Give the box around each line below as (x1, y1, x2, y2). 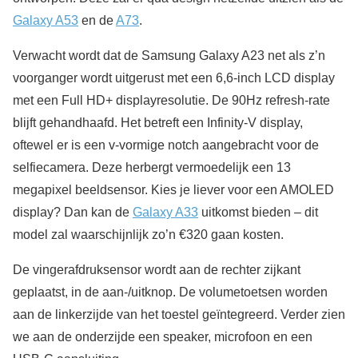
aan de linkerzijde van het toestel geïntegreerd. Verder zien (13, 307, 345, 321)
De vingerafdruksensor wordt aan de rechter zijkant (13, 262, 300, 276)
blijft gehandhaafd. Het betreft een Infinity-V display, (13, 115, 303, 129)
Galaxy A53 (13, 13, 78, 27)
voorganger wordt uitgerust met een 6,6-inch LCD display (13, 70, 335, 85)
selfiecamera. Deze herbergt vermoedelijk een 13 (13, 160, 291, 174)
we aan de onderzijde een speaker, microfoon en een (13, 329, 312, 344)
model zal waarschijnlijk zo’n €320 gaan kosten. (13, 227, 284, 241)
